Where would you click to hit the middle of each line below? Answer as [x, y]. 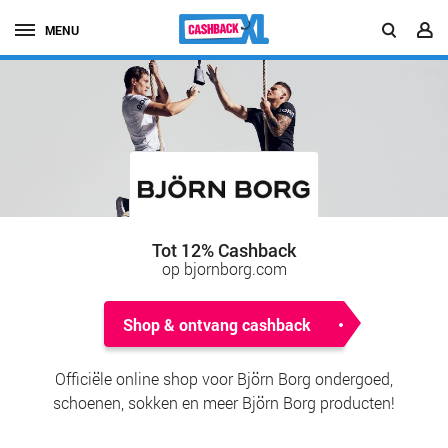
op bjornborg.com [224, 269]
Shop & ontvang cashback [217, 325]
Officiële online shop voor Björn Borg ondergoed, [224, 379]
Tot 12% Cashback [224, 250]
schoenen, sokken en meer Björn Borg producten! [224, 403]
